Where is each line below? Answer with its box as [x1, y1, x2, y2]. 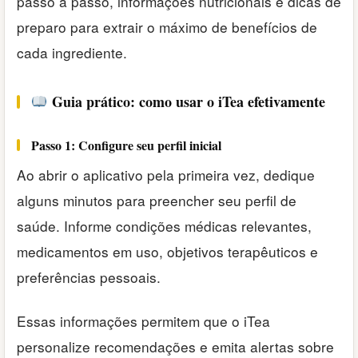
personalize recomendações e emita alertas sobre [17, 336, 334, 356]
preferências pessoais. [17, 267, 161, 288]
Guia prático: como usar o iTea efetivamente [47, 91, 325, 113]
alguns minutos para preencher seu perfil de [17, 190, 296, 211]
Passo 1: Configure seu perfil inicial [31, 135, 221, 154]
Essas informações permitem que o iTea [17, 310, 270, 331]
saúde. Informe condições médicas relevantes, [17, 216, 312, 237]
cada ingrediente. [17, 42, 127, 63]
